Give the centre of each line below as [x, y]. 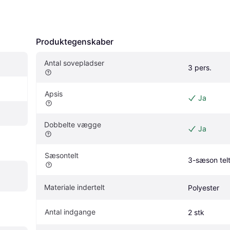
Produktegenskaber [75, 41]
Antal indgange [70, 212]
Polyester [204, 187]
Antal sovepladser [74, 63]
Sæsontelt [62, 155]
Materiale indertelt [74, 187]
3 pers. [200, 67]
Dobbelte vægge [73, 124]
